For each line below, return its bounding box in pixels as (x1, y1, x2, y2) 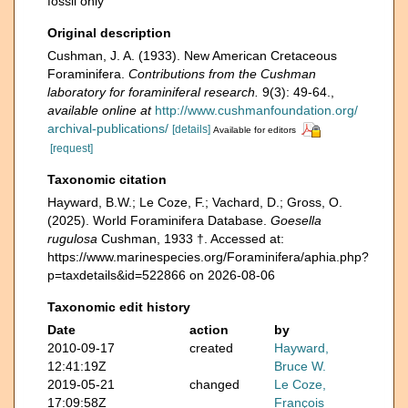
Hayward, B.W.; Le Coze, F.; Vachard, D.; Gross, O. (47, 194, 342, 209)
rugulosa (47, 230, 97, 246)
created (189, 340, 233, 355)
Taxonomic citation (47, 171, 167, 187)
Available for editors (213, 125, 296, 135)
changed (189, 376, 240, 392)
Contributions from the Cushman (128, 66, 316, 81)
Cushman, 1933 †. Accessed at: (97, 230, 284, 246)
